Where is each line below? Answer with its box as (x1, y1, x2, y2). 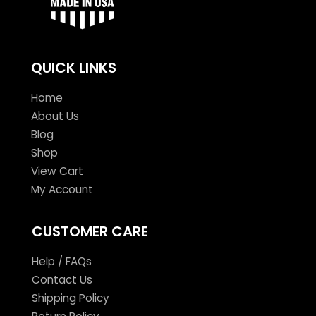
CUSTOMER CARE (31, 221, 148, 241)
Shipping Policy (31, 290, 109, 305)
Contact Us (31, 272, 92, 287)
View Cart (30, 163, 83, 178)
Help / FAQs (31, 253, 92, 269)
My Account (30, 181, 93, 197)
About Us (30, 108, 79, 123)
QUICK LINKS (30, 57, 116, 78)
